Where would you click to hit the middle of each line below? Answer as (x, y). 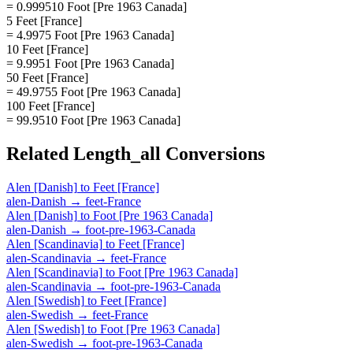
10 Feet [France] (47, 49)
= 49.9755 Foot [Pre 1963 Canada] (93, 91)
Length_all (117, 153)
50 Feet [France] (47, 77)
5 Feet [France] (44, 20)
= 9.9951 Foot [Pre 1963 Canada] (90, 63)
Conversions (213, 153)
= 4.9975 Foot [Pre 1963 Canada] (90, 35)
